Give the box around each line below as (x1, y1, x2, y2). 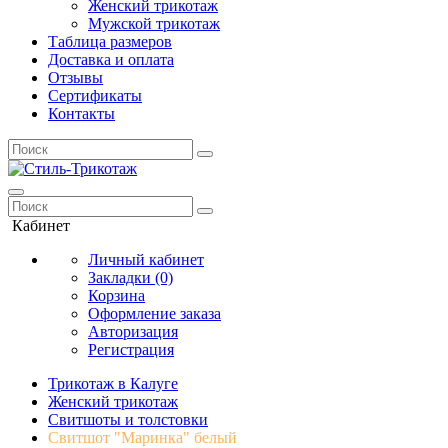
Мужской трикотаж (88, 15, 220, 32)
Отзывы (48, 69, 103, 86)
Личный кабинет (88, 251, 204, 268)
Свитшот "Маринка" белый (48, 429, 237, 446)
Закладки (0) (88, 269, 173, 286)
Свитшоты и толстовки (48, 411, 208, 428)
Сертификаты (48, 87, 142, 104)
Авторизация (88, 323, 178, 340)
